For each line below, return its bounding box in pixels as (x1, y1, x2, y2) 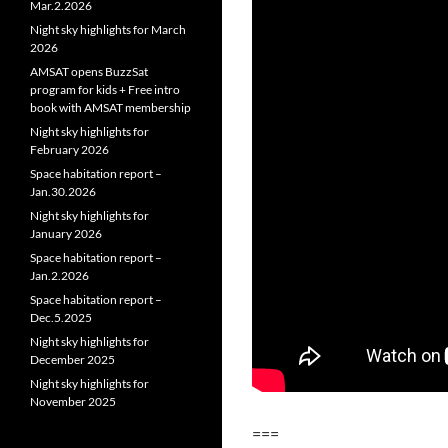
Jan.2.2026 (30, 268, 89, 283)
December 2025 (30, 352, 115, 367)
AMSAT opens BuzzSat (30, 64, 148, 79)
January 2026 (30, 226, 102, 241)
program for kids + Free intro (30, 82, 180, 97)
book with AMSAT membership (30, 100, 191, 115)
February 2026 (30, 142, 109, 157)
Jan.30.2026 (30, 184, 96, 199)
